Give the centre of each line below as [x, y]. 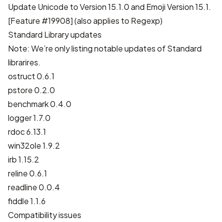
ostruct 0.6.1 [31, 76]
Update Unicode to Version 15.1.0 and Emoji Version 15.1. [110, 7]
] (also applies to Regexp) [116, 21]
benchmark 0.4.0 [40, 104]
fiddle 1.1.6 [27, 201]
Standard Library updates [55, 34]
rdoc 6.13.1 [27, 132]
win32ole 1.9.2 [34, 145]
